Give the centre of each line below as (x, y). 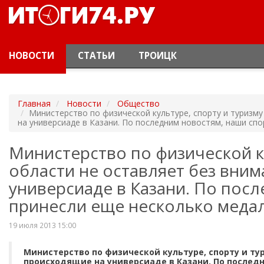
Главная (34, 103)
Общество (138, 103)
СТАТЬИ (96, 56)
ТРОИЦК (158, 56)
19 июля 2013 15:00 (42, 225)
